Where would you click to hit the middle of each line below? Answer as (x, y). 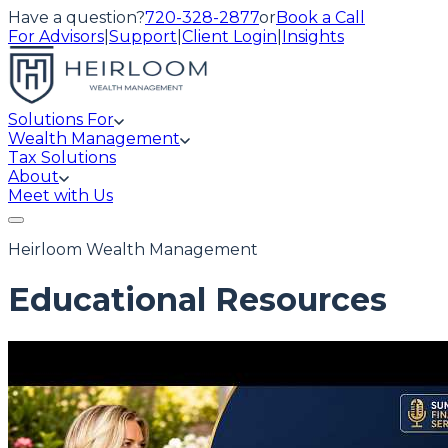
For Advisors (56, 36)
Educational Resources (197, 300)
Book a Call (320, 17)
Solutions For (61, 119)
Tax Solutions (62, 157)
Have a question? (76, 17)
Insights (313, 36)
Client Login (229, 36)
